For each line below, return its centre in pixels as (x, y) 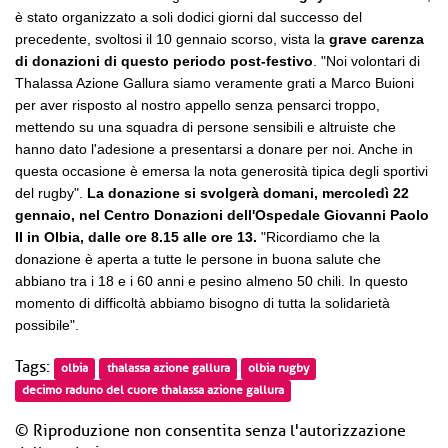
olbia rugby (278, 368)
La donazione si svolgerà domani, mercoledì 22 (248, 193)
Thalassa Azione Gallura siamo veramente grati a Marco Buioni (214, 83)
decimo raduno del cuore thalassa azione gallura (153, 390)
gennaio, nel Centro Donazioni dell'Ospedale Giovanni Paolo (222, 215)
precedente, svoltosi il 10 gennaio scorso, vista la (172, 39)
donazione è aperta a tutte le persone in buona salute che (198, 259)
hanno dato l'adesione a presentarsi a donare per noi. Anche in (214, 149)
